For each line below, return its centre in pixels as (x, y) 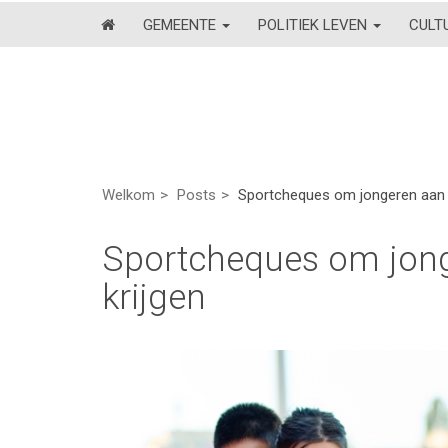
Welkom (128, 195)
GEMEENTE (181, 24)
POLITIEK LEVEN (314, 24)
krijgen (154, 297)
